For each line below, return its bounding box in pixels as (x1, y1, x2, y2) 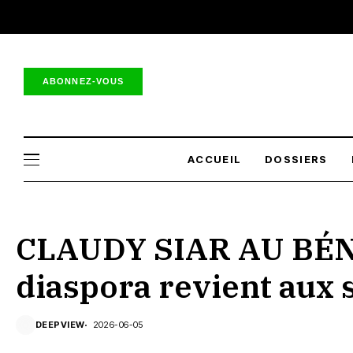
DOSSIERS (265, 153, 328, 165)
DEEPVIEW (35, 319, 85, 330)
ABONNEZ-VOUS (43, 76, 124, 86)
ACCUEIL (188, 153, 242, 165)
